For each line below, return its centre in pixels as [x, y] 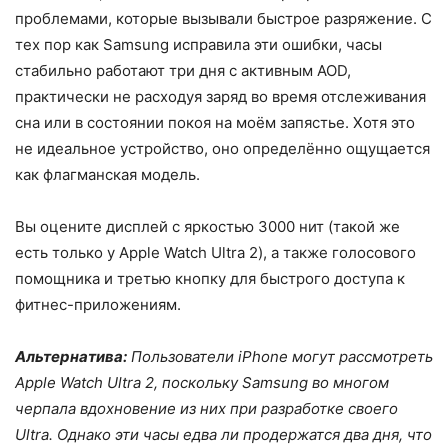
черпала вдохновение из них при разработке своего [206, 409]
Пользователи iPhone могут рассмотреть [280, 357]
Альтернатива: [71, 357]
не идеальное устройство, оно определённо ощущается [222, 149]
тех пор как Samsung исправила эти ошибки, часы [198, 45]
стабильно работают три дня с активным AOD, [183, 71]
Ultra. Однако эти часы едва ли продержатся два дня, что [223, 435]
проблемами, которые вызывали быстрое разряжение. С [223, 19]
